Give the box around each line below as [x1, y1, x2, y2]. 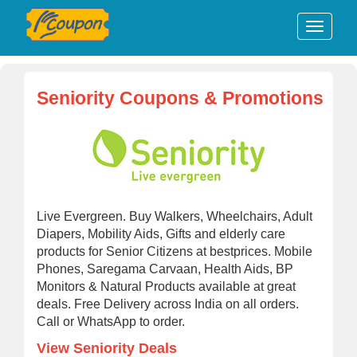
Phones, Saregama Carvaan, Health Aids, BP [37, 262, 293, 276]
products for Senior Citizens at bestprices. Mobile [37, 245, 312, 258]
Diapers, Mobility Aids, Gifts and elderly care [37, 227, 285, 241]
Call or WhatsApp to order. [37, 315, 185, 328]
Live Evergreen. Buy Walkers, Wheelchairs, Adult [37, 210, 312, 223]
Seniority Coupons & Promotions [37, 88, 324, 108]
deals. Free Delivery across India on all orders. [37, 297, 299, 311]
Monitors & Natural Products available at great [37, 280, 296, 293]
